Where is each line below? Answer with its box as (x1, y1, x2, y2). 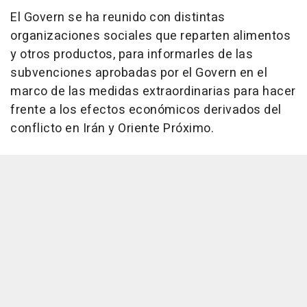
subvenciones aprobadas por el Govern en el (10, 64, 267, 83)
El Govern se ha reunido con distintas (10, 8, 225, 27)
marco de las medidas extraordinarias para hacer (10, 82, 296, 101)
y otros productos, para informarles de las (10, 45, 253, 64)
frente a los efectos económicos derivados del (10, 101, 282, 120)
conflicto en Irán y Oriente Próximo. (10, 119, 214, 138)
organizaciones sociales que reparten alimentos (10, 27, 291, 46)
